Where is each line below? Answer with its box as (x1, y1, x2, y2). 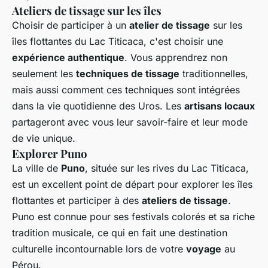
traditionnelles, (179, 68, 248, 80)
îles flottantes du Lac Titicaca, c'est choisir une (12, 35, 223, 48)
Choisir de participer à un (12, 19, 129, 32)
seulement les (12, 68, 76, 80)
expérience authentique (12, 51, 124, 64)
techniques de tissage (76, 68, 179, 80)
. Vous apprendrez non (124, 51, 227, 64)
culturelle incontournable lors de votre (12, 243, 186, 255)
